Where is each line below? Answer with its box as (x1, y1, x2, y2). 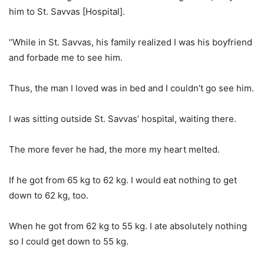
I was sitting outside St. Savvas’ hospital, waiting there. (9, 113, 236, 124)
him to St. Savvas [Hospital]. (9, 6, 125, 17)
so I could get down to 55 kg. (9, 236, 128, 247)
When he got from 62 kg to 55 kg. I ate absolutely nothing (9, 220, 247, 232)
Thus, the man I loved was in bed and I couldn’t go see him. (9, 82, 254, 94)
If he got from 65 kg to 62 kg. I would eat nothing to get (9, 174, 237, 186)
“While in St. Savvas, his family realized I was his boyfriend (9, 37, 252, 48)
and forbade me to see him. (9, 52, 123, 63)
